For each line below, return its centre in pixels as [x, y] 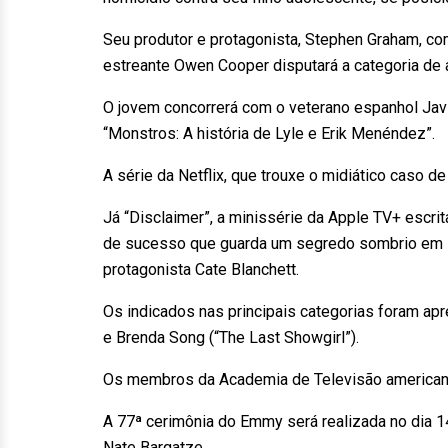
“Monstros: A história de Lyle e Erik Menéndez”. [269, 133]
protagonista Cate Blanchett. [201, 269]
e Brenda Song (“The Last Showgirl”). [231, 337]
